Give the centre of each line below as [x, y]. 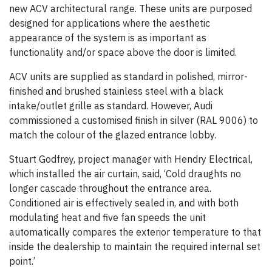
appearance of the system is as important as [108, 38]
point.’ [22, 261]
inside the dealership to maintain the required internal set [135, 247]
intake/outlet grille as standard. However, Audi [111, 106]
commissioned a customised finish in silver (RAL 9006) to [134, 121]
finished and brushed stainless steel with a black [116, 91]
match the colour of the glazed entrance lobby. [113, 135]
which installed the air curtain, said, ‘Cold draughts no [125, 174]
